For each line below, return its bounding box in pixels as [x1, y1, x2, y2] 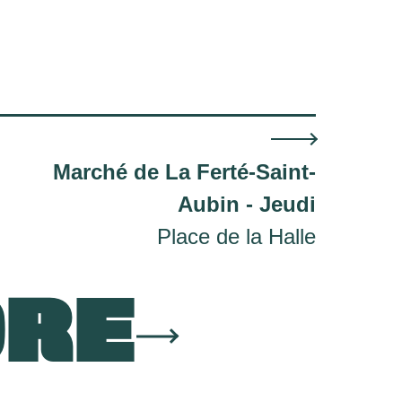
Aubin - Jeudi [178, 192, 316, 216]
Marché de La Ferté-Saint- [53, 160, 316, 184]
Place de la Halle [157, 224, 316, 249]
